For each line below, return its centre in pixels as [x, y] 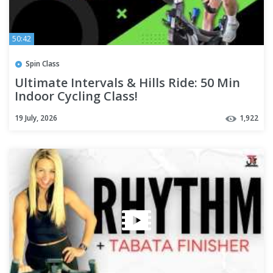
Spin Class [43, 64]
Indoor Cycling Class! [76, 96]
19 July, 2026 [36, 118]
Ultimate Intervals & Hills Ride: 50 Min [127, 83]
